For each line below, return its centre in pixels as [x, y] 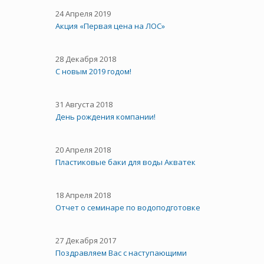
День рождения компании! [105, 116]
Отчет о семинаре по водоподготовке [128, 207]
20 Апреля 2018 [83, 149]
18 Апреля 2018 [83, 195]
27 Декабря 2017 [86, 240]
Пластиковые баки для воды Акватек [126, 162]
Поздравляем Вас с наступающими [121, 253]
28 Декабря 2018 [86, 59]
